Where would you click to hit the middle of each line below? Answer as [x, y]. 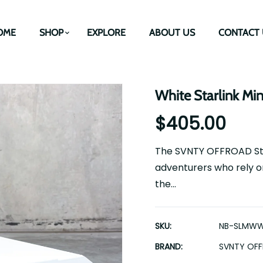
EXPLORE [106, 33]
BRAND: [169, 247]
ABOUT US [172, 33]
